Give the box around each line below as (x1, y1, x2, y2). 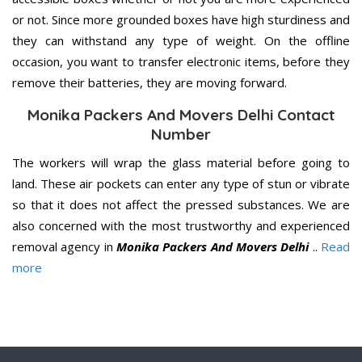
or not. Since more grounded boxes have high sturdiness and (12, 11, 350, 27)
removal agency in (12, 238, 116, 255)
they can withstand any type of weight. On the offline (12, 32, 350, 48)
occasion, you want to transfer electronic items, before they (12, 53, 350, 69)
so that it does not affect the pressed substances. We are (12, 196, 350, 213)
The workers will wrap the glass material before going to (12, 154, 350, 170)
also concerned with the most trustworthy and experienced (12, 217, 350, 234)
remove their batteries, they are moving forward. (12, 74, 287, 90)
